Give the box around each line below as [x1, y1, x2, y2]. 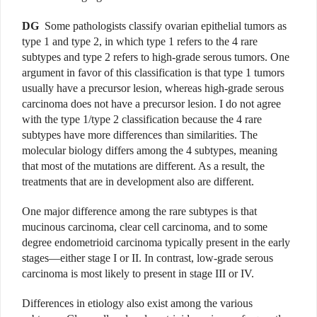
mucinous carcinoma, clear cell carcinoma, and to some [22, 221, 267, 234]
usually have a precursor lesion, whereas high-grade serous [22, 82, 284, 95]
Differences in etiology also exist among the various [22, 297, 253, 310]
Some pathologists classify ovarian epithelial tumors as [45, 20, 287, 33]
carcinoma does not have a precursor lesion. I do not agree [22, 98, 281, 110]
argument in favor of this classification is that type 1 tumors [22, 67, 284, 79]
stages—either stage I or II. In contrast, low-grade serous [22, 252, 273, 265]
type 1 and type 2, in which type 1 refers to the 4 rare [22, 35, 258, 48]
